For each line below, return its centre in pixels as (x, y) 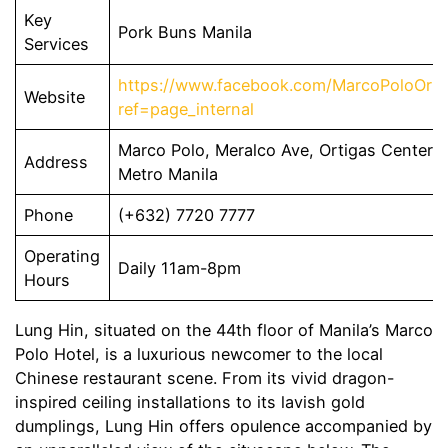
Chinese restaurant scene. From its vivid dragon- (204, 377)
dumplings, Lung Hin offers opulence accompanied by (223, 425)
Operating (62, 256)
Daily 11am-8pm (180, 268)
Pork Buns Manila (185, 32)
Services (57, 44)
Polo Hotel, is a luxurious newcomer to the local (199, 353)
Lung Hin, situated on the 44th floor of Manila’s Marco (224, 329)
